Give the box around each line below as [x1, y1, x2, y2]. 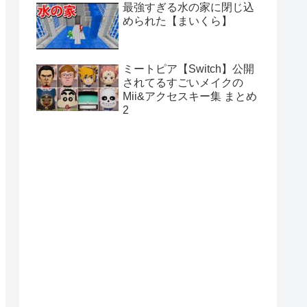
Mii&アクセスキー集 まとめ [123, 90, 257, 102]
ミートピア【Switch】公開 [123, 62, 254, 75]
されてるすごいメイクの [123, 76, 243, 88]
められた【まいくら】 [123, 14, 232, 27]
